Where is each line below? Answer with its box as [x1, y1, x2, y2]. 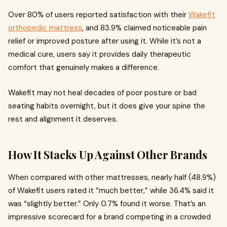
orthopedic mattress [8, 23, 82, 33]
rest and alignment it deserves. [8, 114, 118, 124]
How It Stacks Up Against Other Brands [8, 147, 207, 162]
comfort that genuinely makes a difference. [8, 62, 159, 72]
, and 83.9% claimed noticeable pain [82, 23, 207, 33]
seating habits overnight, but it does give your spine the [8, 101, 205, 111]
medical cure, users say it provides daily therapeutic [8, 49, 191, 59]
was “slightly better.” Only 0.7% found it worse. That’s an [8, 199, 206, 209]
